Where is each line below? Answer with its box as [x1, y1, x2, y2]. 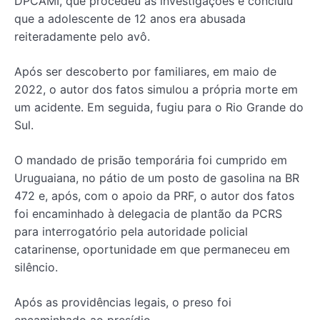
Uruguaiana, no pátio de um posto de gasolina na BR [14, 170, 299, 185]
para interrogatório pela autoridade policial [14, 224, 248, 239]
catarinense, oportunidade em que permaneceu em [14, 241, 290, 256]
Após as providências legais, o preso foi [14, 294, 231, 309]
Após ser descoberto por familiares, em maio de [14, 64, 276, 79]
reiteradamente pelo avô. [14, 29, 150, 44]
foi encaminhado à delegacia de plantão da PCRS [14, 206, 282, 221]
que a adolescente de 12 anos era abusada [14, 11, 246, 26]
